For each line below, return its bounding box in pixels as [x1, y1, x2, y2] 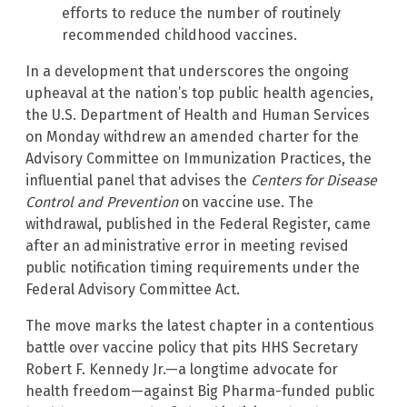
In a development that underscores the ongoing [25, 63, 349, 81]
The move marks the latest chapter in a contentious [25, 317, 374, 335]
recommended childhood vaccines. [62, 26, 297, 45]
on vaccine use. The [178, 194, 313, 212]
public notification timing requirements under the [25, 259, 360, 277]
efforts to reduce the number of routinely [62, 5, 341, 23]
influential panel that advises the [25, 172, 251, 190]
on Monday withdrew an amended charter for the [25, 128, 359, 146]
